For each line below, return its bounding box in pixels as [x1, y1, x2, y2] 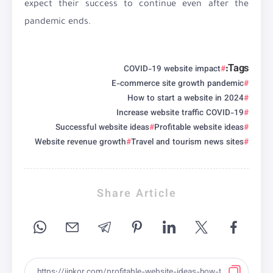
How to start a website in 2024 [127, 92, 244, 105]
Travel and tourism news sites [131, 136, 244, 149]
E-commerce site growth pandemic [112, 77, 244, 91]
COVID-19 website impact [123, 63, 221, 76]
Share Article [96, 186, 177, 204]
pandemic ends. [24, 18, 91, 28]
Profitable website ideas [154, 121, 244, 135]
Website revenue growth [35, 136, 126, 149]
